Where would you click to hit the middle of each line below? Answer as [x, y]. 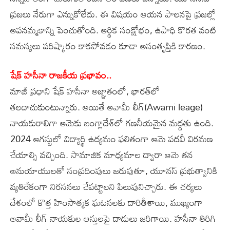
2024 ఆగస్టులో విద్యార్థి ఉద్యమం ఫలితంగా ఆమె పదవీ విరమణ [112, 138]
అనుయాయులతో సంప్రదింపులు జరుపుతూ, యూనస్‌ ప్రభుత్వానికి [114, 170]
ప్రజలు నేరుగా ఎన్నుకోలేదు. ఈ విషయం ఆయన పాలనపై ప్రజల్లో [113, 14]
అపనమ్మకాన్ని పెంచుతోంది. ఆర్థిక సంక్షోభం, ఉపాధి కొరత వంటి [113, 30]
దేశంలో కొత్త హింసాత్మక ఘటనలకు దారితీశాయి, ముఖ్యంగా [107, 202]
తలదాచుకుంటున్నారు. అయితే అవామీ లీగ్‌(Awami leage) [107, 107]
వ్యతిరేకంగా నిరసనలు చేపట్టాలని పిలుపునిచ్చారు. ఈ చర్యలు [106, 186]
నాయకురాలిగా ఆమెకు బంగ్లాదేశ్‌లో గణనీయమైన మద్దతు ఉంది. [112, 122]
